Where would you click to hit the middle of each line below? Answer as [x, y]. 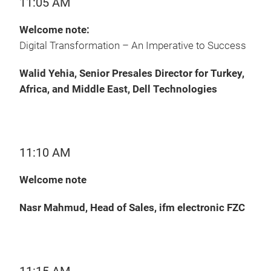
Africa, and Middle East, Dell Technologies [118, 89]
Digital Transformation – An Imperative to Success [133, 46]
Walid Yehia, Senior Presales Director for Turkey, [132, 73]
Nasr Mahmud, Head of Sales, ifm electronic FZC [132, 208]
